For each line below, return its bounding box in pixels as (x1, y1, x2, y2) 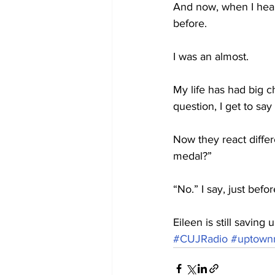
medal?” (173, 150, 212, 162)
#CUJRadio (173, 233, 228, 245)
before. (173, 17, 207, 29)
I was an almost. (173, 50, 249, 63)
